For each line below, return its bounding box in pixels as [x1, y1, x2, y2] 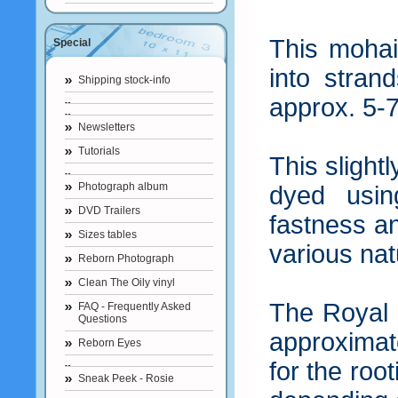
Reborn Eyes [78, 337, 141, 349]
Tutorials [78, 145, 120, 157]
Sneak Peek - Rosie [78, 372, 174, 385]
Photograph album [78, 180, 168, 193]
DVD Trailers [78, 204, 140, 217]
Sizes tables [78, 228, 137, 241]
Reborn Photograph [78, 252, 174, 265]
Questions [78, 313, 127, 325]
